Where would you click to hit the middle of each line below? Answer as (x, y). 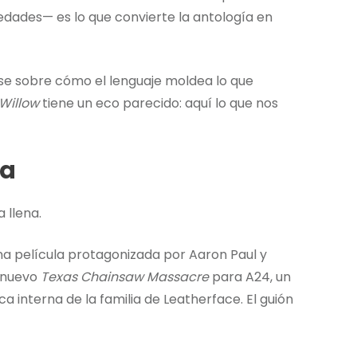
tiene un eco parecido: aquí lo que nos (159, 104)
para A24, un (250, 277)
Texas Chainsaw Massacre (125, 277)
